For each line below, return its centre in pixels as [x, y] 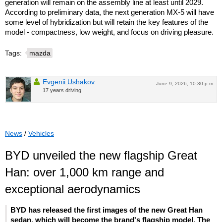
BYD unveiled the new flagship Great [101, 155]
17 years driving [62, 90]
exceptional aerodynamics [73, 189]
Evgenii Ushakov [69, 82]
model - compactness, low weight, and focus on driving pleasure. [109, 32]
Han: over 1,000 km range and [84, 172]
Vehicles [41, 133]
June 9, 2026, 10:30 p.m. [185, 83]
